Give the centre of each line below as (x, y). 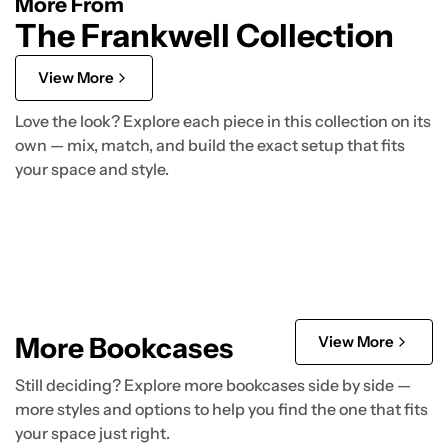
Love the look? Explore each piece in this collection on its (223, 120)
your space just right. (92, 432)
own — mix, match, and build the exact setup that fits (210, 144)
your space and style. (92, 168)
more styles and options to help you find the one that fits (221, 408)
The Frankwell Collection (204, 35)
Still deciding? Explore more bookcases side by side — (213, 384)
